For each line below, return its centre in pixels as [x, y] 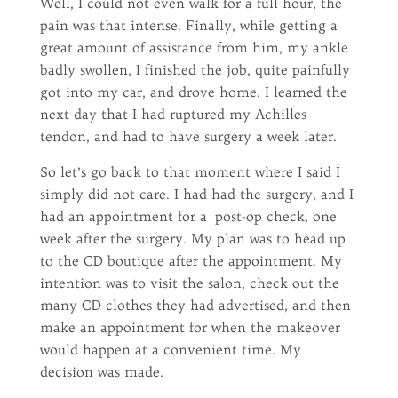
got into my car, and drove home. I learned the [193, 92]
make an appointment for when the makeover [190, 327]
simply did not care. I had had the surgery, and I [196, 194]
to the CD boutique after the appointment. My [191, 261]
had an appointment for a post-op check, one [188, 216]
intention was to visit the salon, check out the [189, 283]
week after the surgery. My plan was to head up [192, 239]
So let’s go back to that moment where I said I [190, 172]
